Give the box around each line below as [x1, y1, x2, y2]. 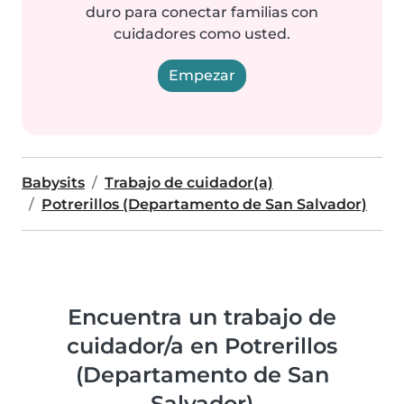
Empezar [169, 67, 235, 84]
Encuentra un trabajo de [68, 304, 336, 330]
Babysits [22, 174, 85, 191]
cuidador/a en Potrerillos [67, 333, 337, 359]
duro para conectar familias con [86, 4, 318, 21]
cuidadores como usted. [114, 25, 290, 42]
